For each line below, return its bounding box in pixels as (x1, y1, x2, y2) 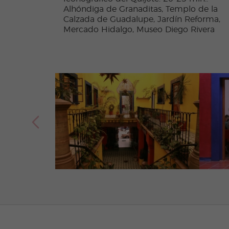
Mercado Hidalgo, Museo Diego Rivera (63, 26, 215, 34)
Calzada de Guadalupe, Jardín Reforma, (63, 15, 220, 24)
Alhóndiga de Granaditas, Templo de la (63, 5, 218, 14)
